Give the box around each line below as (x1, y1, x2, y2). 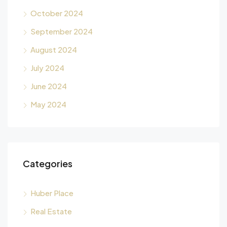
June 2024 (30, 81, 67, 91)
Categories (23, 157, 72, 169)
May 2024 (30, 99, 66, 109)
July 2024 (30, 62, 64, 72)
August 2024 (30, 44, 77, 54)
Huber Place (30, 187, 73, 198)
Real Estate (30, 206, 72, 216)
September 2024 (30, 26, 93, 36)
